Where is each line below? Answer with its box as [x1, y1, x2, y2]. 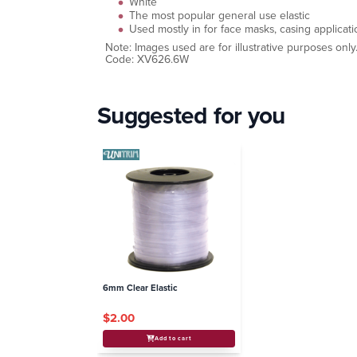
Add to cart [155, 334, 192, 343]
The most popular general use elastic [129, 7, 310, 24]
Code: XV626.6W [105, 51, 189, 68]
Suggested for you [97, 98, 285, 133]
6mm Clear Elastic [103, 280, 178, 294]
